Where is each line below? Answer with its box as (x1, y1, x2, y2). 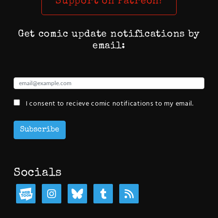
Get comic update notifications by (18, 29, 200, 39)
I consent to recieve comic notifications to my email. (24, 98, 194, 109)
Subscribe (20, 126, 59, 134)
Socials (14, 167, 62, 179)
